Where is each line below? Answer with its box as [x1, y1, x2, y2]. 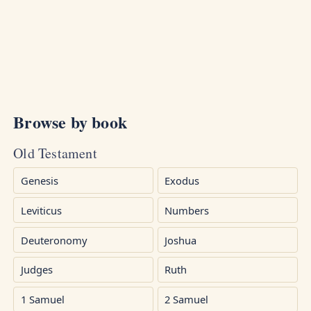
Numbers [165, 203, 210, 217]
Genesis [20, 174, 58, 188]
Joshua [165, 233, 197, 247]
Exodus [165, 174, 200, 188]
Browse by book [13, 110, 127, 135]
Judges [20, 262, 53, 277]
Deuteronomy [20, 233, 87, 247]
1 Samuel [20, 292, 65, 307]
